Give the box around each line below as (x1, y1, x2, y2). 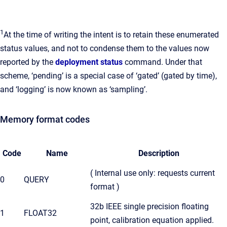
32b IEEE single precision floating (90, 202, 209, 212)
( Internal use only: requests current (90, 168, 215, 178)
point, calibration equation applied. (90, 215, 214, 225)
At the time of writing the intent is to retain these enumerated (4, 30, 219, 40)
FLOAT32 (24, 208, 57, 218)
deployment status (55, 57, 123, 67)
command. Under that (123, 57, 202, 67)
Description (138, 148, 179, 159)
